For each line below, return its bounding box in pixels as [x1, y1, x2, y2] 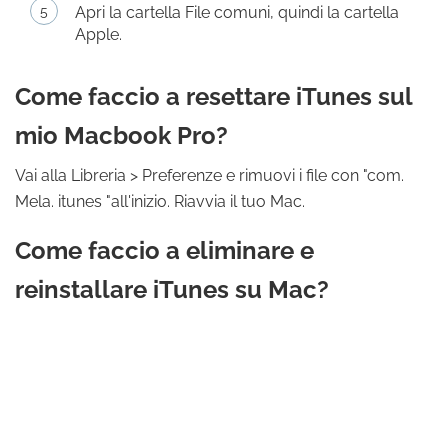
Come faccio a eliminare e [15, 236, 314, 265]
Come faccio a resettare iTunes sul [15, 82, 412, 111]
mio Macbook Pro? [15, 121, 228, 150]
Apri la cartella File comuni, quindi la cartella [75, 3, 399, 22]
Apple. [75, 25, 122, 44]
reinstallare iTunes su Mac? [15, 275, 329, 304]
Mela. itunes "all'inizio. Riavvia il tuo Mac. [15, 192, 305, 211]
